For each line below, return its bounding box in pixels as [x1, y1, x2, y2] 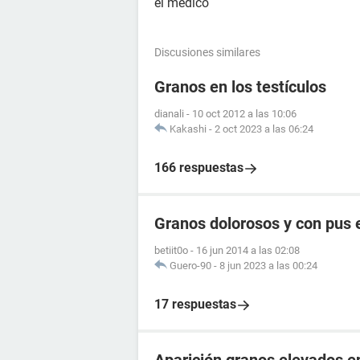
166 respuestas [154, 160, 243, 175]
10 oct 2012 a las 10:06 [192, 108, 297, 120]
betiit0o [154, 244, 188, 256]
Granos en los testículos [154, 77, 326, 96]
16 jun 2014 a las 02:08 [196, 244, 300, 256]
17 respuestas [154, 297, 236, 312]
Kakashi [170, 123, 207, 135]
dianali [154, 108, 184, 120]
